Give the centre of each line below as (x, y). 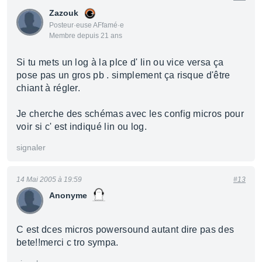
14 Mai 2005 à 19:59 (49, 180)
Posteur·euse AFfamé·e (87, 25)
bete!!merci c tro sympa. (68, 242)
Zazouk (64, 13)
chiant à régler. (49, 88)
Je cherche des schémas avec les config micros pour (130, 114)
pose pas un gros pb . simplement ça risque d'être (123, 75)
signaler (31, 147)
